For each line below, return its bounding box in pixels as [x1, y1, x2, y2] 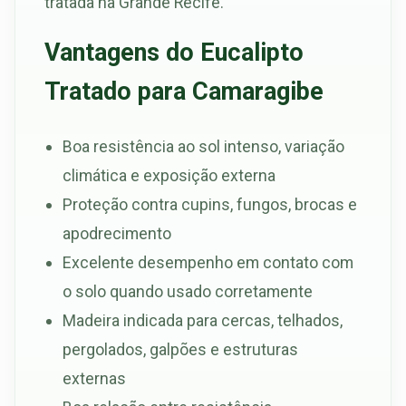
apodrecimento [63, 223, 171, 243]
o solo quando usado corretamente [63, 281, 313, 301]
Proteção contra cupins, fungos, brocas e [63, 194, 357, 214]
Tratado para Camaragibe [44, 77, 324, 107]
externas [63, 368, 126, 388]
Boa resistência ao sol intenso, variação [63, 136, 344, 156]
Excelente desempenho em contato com [63, 252, 353, 272]
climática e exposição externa [63, 165, 275, 185]
